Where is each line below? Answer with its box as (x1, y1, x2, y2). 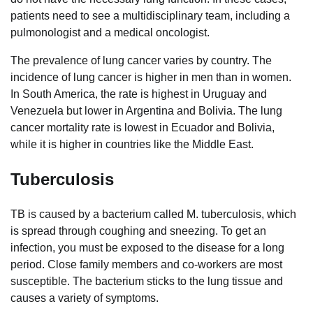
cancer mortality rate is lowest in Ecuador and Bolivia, (10, 122, 275, 134)
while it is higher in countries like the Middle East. (10, 138, 254, 151)
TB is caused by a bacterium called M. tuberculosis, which (10, 208, 296, 221)
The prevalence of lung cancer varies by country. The (10, 54, 272, 67)
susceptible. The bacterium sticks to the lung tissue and (10, 275, 283, 288)
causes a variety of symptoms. (10, 292, 159, 305)
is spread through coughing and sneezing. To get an (10, 225, 266, 238)
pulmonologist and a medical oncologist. (10, 27, 210, 39)
